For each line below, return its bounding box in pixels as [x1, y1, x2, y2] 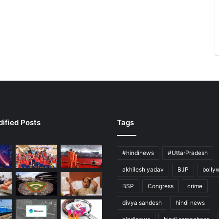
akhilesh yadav [122, 166, 164, 174]
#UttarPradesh [168, 149, 208, 157]
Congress [148, 182, 174, 190]
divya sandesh [122, 199, 162, 207]
